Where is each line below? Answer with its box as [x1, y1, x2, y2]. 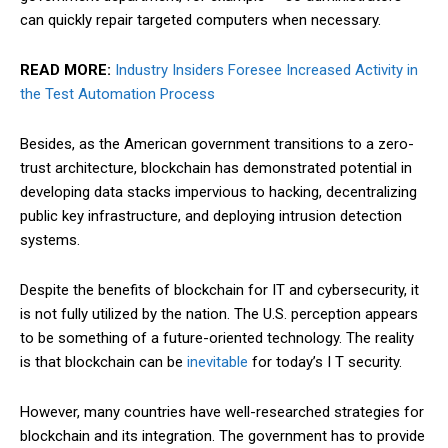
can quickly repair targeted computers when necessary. [20, 11, 381, 29]
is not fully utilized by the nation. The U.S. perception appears [20, 305, 418, 323]
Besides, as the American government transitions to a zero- [20, 135, 414, 153]
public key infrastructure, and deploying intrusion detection [20, 207, 402, 225]
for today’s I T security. [248, 353, 406, 371]
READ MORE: [20, 61, 111, 79]
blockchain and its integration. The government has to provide [20, 427, 425, 445]
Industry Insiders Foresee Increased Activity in [115, 61, 418, 79]
